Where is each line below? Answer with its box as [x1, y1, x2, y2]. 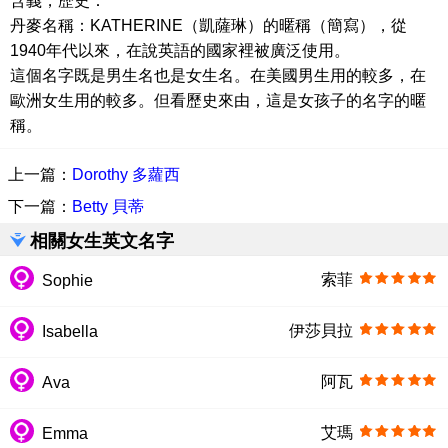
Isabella [42, 323, 98, 340]
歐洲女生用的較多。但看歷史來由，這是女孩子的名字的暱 [10, 92, 426, 109]
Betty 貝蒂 [72, 198, 144, 215]
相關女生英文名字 [30, 231, 174, 251]
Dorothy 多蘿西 [72, 166, 180, 183]
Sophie [42, 272, 93, 289]
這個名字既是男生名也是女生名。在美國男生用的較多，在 [10, 67, 426, 84]
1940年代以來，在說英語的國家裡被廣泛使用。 [10, 42, 350, 59]
